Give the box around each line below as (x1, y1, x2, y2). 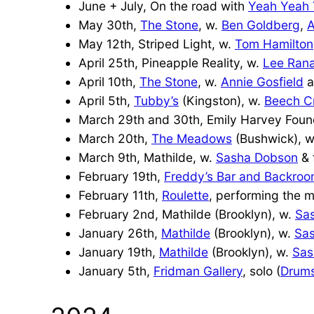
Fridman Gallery (153, 263, 243, 278)
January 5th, (78, 263, 153, 278)
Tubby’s (134, 93, 179, 108)
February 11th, (78, 187, 162, 203)
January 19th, (78, 244, 159, 259)
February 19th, (78, 168, 164, 184)
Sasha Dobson (216, 149, 298, 165)
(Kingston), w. (179, 93, 264, 108)
